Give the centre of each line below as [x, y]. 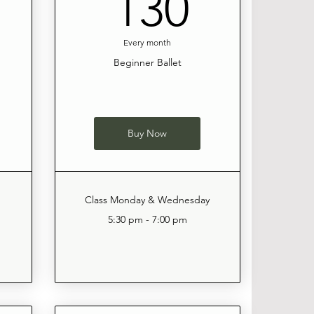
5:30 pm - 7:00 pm [147, 220]
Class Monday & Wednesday [148, 200]
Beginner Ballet [147, 63]
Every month [148, 43]
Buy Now [148, 134]
